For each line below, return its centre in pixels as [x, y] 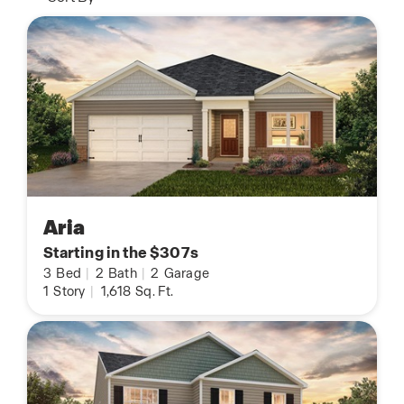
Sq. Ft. [153, 292]
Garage [185, 274]
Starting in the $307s [121, 253]
